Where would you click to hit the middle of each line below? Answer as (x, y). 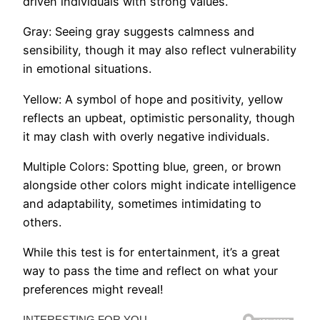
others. (42, 222)
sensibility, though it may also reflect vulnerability (160, 50)
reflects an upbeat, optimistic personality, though (159, 117)
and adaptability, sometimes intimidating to (142, 203)
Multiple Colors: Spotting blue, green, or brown (152, 166)
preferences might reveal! (93, 290)
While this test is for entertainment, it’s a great (151, 252)
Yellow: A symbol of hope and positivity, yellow (153, 99)
